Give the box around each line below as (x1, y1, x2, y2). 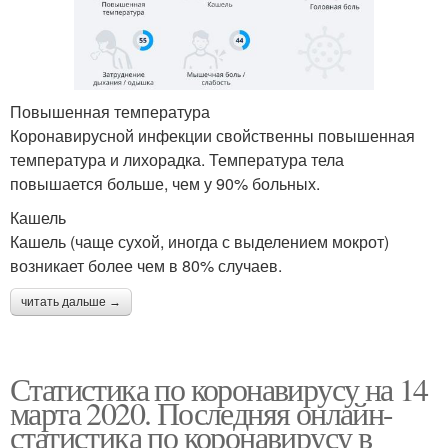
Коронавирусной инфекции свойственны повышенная (10, 123, 415, 147)
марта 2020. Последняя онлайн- (10, 390, 393, 434)
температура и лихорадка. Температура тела (10, 147, 344, 171)
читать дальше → (21, 294, 121, 309)
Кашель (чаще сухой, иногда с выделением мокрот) (10, 229, 389, 253)
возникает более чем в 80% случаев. (10, 253, 282, 277)
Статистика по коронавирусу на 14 (10, 366, 428, 410)
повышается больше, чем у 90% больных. (10, 171, 320, 195)
